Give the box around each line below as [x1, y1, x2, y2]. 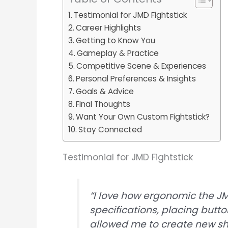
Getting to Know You [76, 35, 156, 46]
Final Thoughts [76, 99, 131, 110]
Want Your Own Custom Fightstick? [76, 111, 210, 123]
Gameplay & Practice [77, 48, 159, 59]
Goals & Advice [76, 86, 134, 97]
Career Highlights [76, 22, 141, 34]
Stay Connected [78, 124, 142, 135]
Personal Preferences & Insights [76, 73, 196, 84]
